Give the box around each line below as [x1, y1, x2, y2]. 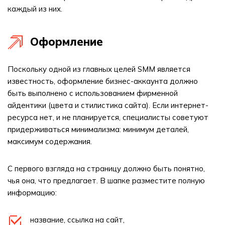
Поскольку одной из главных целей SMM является [8, 64, 190, 74]
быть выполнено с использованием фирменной [8, 88, 178, 98]
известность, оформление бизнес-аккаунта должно [8, 76, 198, 86]
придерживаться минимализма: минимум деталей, [8, 125, 189, 134]
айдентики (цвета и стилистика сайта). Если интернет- [8, 100, 208, 110]
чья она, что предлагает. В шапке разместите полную [8, 176, 205, 185]
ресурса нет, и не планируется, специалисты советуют [8, 113, 208, 122]
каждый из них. [8, 4, 62, 14]
